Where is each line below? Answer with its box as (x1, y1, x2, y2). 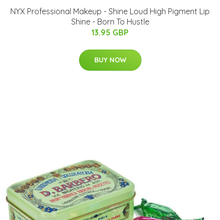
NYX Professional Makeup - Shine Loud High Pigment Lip (10, 6, 210, 16)
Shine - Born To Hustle (71, 17, 149, 27)
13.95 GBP (91, 27, 129, 37)
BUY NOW (94, 55, 126, 64)
